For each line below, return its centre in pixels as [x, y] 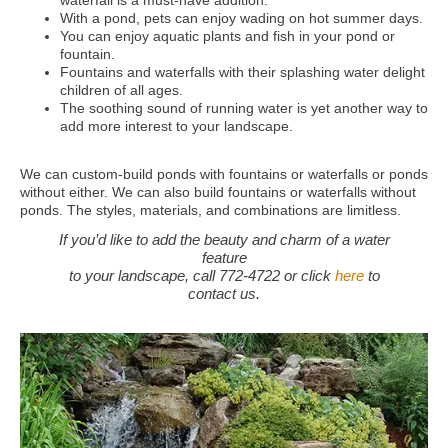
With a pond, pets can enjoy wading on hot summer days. [241, 18]
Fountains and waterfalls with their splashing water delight [242, 72]
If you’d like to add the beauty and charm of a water [224, 239]
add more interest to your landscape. [176, 126]
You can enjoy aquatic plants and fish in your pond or [227, 36]
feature [224, 257]
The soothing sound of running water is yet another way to [244, 108]
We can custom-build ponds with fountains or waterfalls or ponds [224, 174]
